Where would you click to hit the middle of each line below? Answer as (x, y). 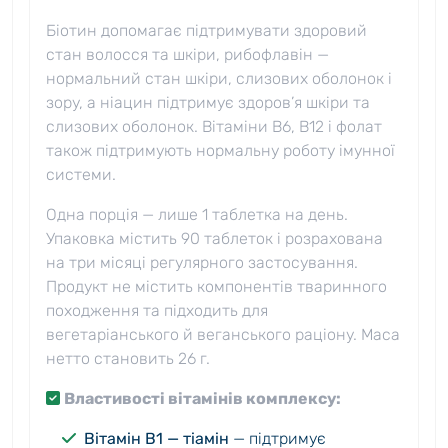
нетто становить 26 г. (128, 359)
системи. (81, 175)
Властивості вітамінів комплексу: (202, 399)
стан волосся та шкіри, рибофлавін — (187, 55)
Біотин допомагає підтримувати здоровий (206, 31)
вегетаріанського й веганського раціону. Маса (223, 335)
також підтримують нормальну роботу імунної (220, 151)
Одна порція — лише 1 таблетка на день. (197, 215)
